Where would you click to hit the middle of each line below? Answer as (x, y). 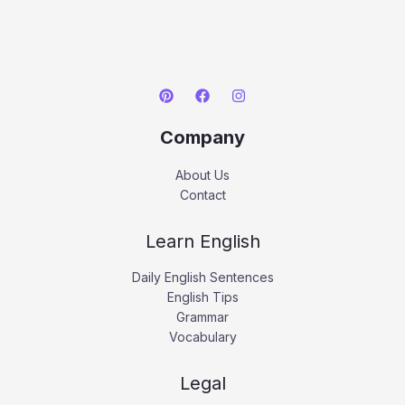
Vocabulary (202, 336)
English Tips (202, 297)
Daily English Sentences (202, 277)
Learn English (202, 241)
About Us (202, 174)
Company (202, 137)
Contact (202, 194)
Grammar (202, 316)
